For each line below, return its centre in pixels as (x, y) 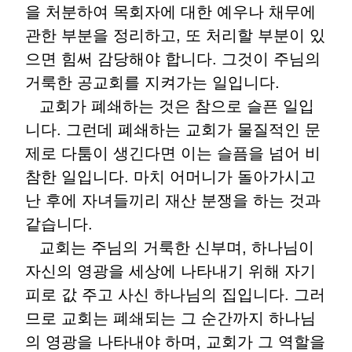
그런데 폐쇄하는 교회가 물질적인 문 (193, 130)
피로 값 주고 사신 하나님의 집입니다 (155, 295)
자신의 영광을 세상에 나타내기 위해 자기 (170, 271)
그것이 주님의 (271, 59)
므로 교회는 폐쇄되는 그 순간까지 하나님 (170, 318)
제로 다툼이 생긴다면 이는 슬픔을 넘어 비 (173, 153)
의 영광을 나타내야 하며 (111, 342)
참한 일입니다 (75, 177)
